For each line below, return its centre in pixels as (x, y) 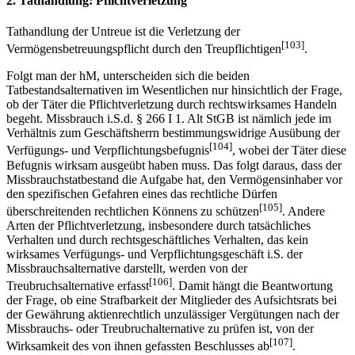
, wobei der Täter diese (289, 151)
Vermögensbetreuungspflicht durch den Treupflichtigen (144, 49)
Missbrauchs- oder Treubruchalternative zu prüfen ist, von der (160, 329)
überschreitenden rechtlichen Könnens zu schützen (133, 212)
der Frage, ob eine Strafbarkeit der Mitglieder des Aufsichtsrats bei (172, 300)
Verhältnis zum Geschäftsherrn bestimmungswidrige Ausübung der (173, 133)
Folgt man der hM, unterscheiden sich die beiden (128, 76)
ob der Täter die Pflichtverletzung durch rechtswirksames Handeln (172, 105)
